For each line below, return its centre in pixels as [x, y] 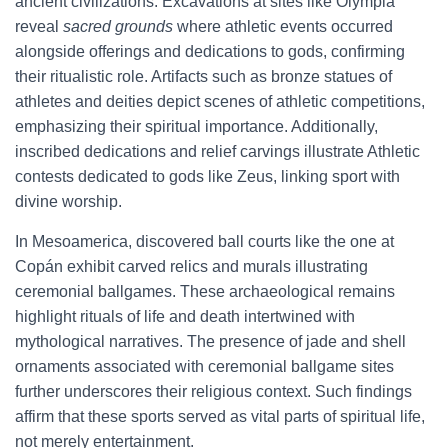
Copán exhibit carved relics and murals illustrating [191, 266]
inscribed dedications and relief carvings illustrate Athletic [217, 151]
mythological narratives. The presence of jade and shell [210, 341]
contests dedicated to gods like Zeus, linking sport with [207, 176]
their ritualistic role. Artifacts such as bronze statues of [203, 76]
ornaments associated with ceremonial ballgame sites [204, 366]
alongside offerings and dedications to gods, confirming [210, 51]
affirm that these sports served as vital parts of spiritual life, [220, 416]
